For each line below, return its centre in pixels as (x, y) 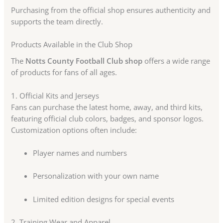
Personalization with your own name (96, 176)
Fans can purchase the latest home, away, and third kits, (107, 107)
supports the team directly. (57, 21)
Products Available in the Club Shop (72, 45)
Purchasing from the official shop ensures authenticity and (111, 10)
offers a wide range (176, 61)
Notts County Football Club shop (84, 61)
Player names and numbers (80, 153)
